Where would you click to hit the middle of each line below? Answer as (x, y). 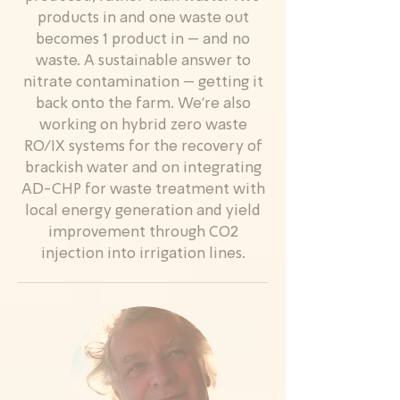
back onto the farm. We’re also (143, 104)
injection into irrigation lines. (143, 254)
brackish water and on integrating (143, 168)
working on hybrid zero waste (143, 125)
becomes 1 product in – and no (143, 40)
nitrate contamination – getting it (143, 83)
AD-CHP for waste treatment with (143, 190)
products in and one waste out (143, 18)
